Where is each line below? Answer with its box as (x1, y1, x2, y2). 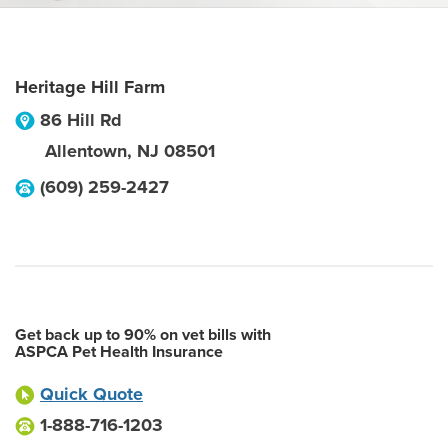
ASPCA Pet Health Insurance (15, 342, 223, 362)
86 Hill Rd (40, 109, 122, 131)
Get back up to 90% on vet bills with (15, 325, 271, 345)
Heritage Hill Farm (15, 76, 165, 98)
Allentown (45, 140, 127, 162)
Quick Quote (40, 383, 143, 405)
